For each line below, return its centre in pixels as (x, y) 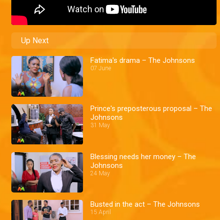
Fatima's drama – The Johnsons (143, 61)
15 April (101, 212)
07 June (101, 69)
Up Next (35, 41)
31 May (100, 125)
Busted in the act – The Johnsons (145, 205)
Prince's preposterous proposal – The (151, 108)
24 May (100, 173)
